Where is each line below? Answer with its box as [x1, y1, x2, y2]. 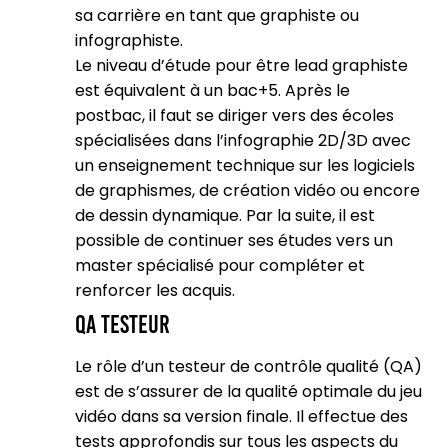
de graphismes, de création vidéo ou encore [75, 179, 420, 202]
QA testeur [75, 309, 170, 339]
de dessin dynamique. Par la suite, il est [75, 204, 375, 227]
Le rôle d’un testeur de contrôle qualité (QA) [75, 355, 422, 378]
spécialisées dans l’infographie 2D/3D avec [75, 129, 411, 152]
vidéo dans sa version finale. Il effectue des [75, 405, 408, 428]
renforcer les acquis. [75, 279, 235, 302]
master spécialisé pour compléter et [75, 254, 365, 277]
